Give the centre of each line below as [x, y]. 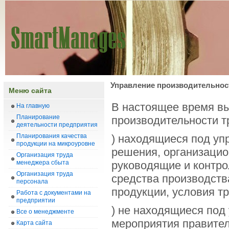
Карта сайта [34, 223]
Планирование [38, 117]
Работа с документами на [54, 193]
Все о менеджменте [45, 212]
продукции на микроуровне [56, 144]
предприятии [36, 200]
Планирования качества [52, 136]
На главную [33, 106]
